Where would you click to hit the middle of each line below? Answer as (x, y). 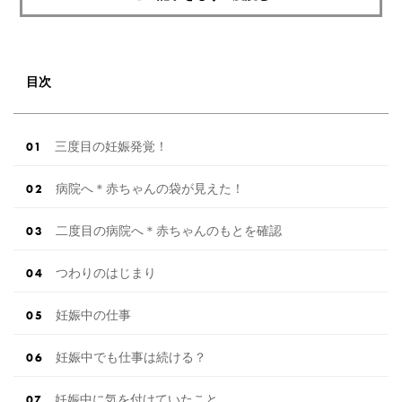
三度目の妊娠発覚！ (111, 147)
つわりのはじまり (106, 273)
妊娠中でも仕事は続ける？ (131, 358)
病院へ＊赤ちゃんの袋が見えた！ (150, 189)
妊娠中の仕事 (93, 315)
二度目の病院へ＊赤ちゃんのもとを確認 (169, 231)
